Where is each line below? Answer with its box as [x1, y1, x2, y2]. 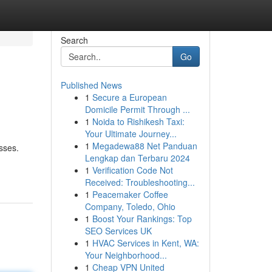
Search [60, 34, 88, 46]
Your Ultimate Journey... [84, 127, 177, 140]
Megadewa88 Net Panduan [92, 140, 197, 152]
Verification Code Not [92, 164, 173, 176]
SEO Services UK [84, 225, 152, 237]
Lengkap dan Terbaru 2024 [84, 152, 190, 164]
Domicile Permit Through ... [84, 103, 190, 115]
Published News [60, 79, 122, 91]
